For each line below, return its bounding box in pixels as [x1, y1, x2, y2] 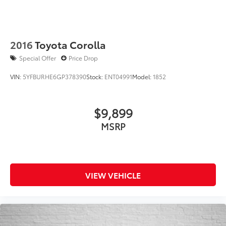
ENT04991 [104, 72, 132, 81]
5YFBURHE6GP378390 [23, 72, 86, 81]
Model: [132, 72, 153, 81]
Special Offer [19, 53, 56, 62]
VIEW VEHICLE [85, 168, 141, 181]
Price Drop [69, 53, 98, 62]
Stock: [86, 72, 104, 81]
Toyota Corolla [35, 37, 106, 51]
